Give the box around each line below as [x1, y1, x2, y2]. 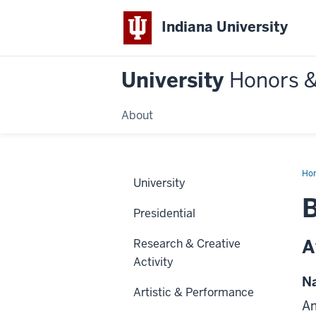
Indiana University [162, 18, 288, 37]
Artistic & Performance [133, 284, 254, 300]
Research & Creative [133, 236, 241, 251]
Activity [133, 254, 174, 269]
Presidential [133, 205, 195, 221]
